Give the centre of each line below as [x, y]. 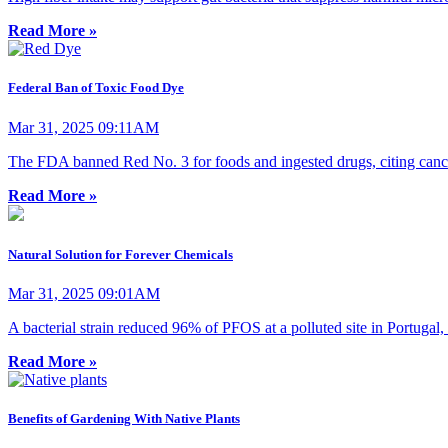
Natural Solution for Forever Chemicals [120, 254]
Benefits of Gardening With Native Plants [124, 419]
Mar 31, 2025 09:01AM [84, 293]
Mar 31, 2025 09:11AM [83, 127]
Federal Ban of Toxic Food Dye [96, 88]
